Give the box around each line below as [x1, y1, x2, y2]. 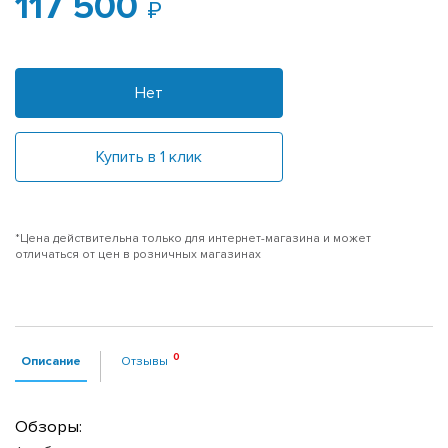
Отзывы [121, 352, 168, 369]
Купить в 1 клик [96, 146, 202, 167]
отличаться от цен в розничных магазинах [15, 246, 261, 262]
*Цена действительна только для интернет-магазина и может [15, 230, 371, 246]
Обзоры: [15, 416, 82, 437]
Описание [21, 352, 81, 369]
